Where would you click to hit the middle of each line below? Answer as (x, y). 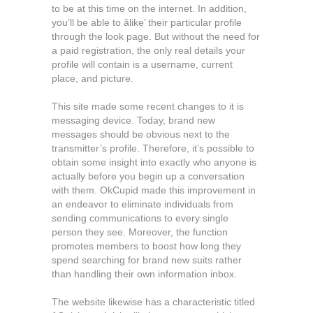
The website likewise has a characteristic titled (153, 302)
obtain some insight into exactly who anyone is (154, 162)
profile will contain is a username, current (142, 64)
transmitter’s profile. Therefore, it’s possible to (153, 148)
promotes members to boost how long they (146, 246)
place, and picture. (93, 78)
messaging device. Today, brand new (133, 120)
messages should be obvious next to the (141, 134)
